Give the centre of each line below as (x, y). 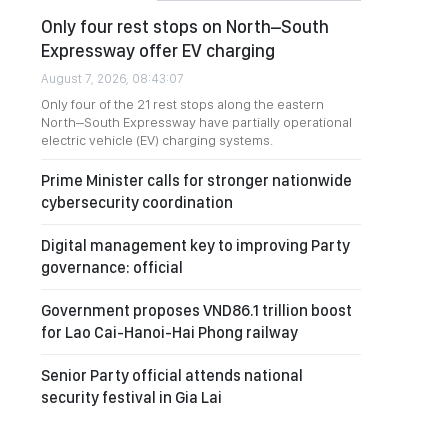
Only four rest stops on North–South (185, 26)
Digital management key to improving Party (195, 245)
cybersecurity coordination (137, 202)
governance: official (112, 267)
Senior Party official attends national (172, 375)
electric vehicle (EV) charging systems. (157, 140)
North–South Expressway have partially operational (196, 122)
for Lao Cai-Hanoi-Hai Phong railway (169, 332)
